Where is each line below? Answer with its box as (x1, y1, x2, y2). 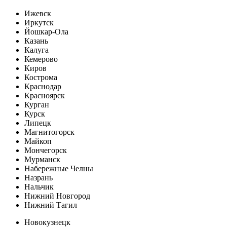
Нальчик (24, 182, 54, 192)
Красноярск (24, 91, 65, 100)
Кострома (24, 73, 57, 82)
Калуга (24, 46, 49, 55)
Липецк (24, 119, 51, 128)
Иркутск (24, 18, 54, 27)
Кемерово (24, 55, 58, 64)
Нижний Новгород (24, 192, 90, 201)
